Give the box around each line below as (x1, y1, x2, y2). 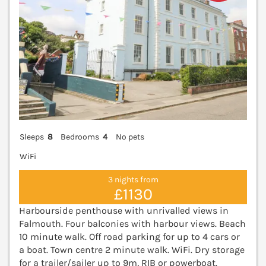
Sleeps (20, 131, 44, 142)
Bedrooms (61, 131, 100, 142)
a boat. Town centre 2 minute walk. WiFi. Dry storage (19, 243, 245, 255)
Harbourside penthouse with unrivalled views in (19, 204, 229, 216)
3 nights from (107, 175, 159, 185)
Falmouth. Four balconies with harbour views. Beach (19, 217, 246, 229)
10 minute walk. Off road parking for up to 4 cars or (19, 230, 240, 242)
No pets (115, 131, 144, 142)
